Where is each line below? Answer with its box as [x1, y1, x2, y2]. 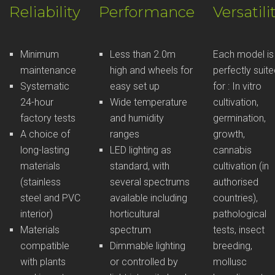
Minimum [20, 48, 59, 60]
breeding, [213, 239, 252, 252]
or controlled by [110, 255, 178, 268]
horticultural [110, 207, 160, 220]
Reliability [9, 2, 80, 21]
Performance [99, 2, 195, 21]
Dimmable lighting [110, 239, 185, 252]
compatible [20, 239, 69, 252]
